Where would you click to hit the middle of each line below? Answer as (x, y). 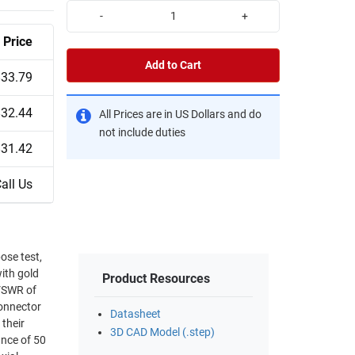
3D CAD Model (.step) (162, 333)
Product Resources (156, 279)
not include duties (142, 132)
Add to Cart (173, 65)
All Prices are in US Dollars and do (180, 114)
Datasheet (136, 315)
